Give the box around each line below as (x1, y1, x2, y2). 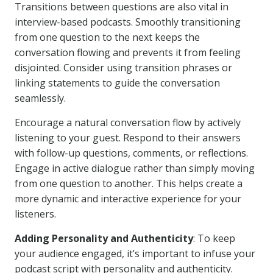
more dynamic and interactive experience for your (15, 192, 241, 205)
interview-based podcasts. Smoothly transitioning (15, 15, 241, 29)
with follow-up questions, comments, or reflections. (15, 146, 248, 160)
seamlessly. (15, 91, 66, 105)
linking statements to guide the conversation (15, 76, 220, 90)
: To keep (193, 232, 235, 245)
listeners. (15, 207, 56, 221)
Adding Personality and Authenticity (15, 232, 193, 245)
